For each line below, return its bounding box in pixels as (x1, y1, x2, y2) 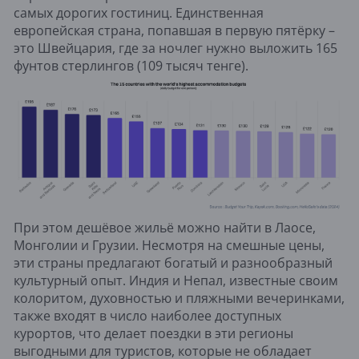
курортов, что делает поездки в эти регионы (14, 324, 293, 342)
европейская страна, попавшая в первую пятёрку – (14, 22, 335, 40)
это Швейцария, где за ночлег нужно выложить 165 (14, 39, 337, 58)
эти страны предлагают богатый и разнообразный (14, 253, 333, 272)
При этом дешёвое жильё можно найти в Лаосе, (14, 218, 316, 236)
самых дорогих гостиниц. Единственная (14, 4, 264, 22)
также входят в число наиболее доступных (14, 306, 281, 325)
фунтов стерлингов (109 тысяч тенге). (14, 57, 248, 75)
